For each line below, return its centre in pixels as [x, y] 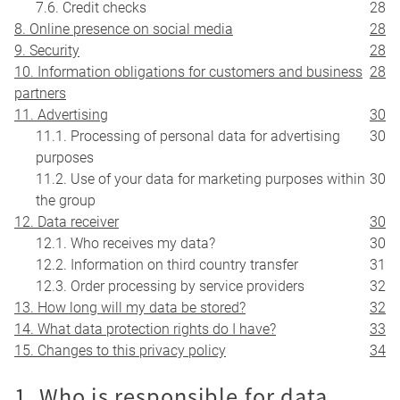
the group [66, 201]
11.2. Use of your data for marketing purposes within [200, 179]
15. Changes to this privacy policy [120, 351]
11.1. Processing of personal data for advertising [188, 137]
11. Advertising [61, 115]
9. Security [47, 51]
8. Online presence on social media [124, 29]
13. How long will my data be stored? [130, 308]
